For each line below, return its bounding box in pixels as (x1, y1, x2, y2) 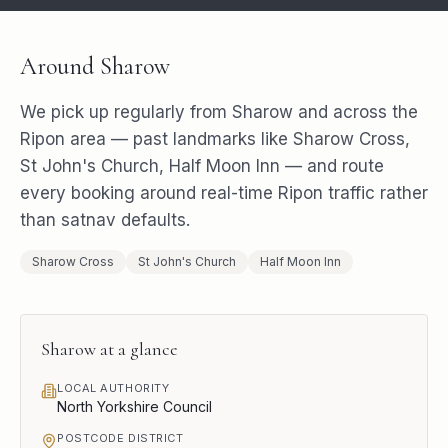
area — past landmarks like (65, 129, 293, 149)
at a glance (96, 338, 178, 360)
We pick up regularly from (20, 102, 232, 122)
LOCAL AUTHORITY (57, 381, 170, 395)
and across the (293, 102, 418, 122)
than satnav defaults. (20, 210, 190, 230)
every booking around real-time (20, 183, 278, 203)
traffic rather (323, 183, 428, 203)
